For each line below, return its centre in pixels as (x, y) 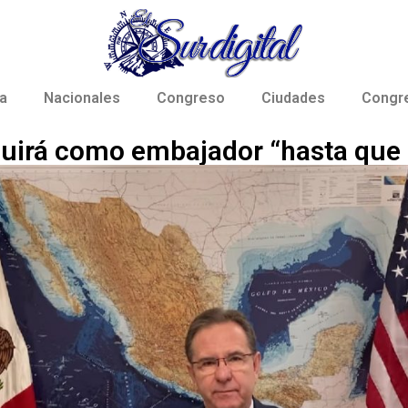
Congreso (191, 98)
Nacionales (82, 98)
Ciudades (293, 98)
